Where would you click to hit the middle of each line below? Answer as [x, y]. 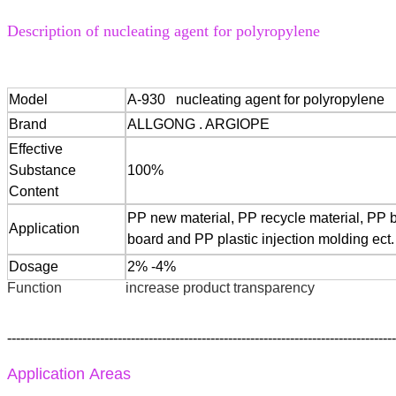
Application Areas [71, 374]
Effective [36, 149]
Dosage [34, 267]
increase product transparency [222, 288]
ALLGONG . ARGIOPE [198, 125]
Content [34, 192]
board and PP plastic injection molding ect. [261, 240]
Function [34, 288]
